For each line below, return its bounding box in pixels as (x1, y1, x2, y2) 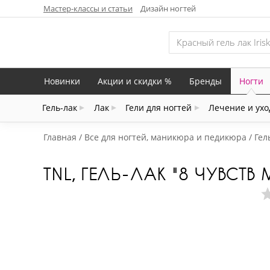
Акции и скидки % (98, 75, 172, 87)
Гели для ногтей (125, 102, 192, 114)
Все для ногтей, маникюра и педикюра (84, 131, 246, 143)
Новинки (44, 75, 80, 87)
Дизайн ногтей (140, 2, 196, 14)
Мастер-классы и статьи (43, 2, 133, 14)
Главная (43, 131, 77, 143)
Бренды (189, 75, 222, 87)
